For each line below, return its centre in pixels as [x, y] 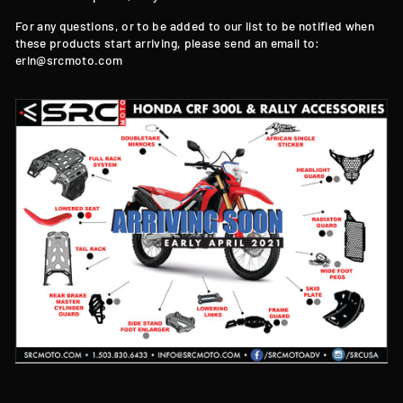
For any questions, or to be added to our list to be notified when [195, 25]
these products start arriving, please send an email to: [168, 42]
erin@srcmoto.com [69, 59]
